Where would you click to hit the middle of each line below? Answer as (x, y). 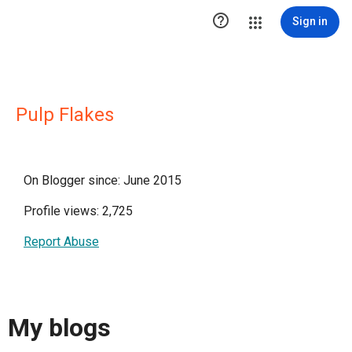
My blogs (59, 328)
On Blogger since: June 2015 (103, 180)
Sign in (310, 21)
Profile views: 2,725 (78, 211)
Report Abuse (61, 242)
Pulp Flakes (65, 115)
